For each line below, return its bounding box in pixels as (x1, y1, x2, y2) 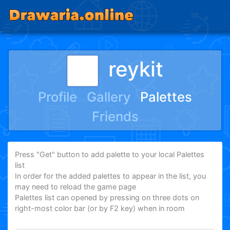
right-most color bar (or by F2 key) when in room (15, 204, 185, 213)
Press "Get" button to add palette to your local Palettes (15, 150, 205, 159)
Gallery (86, 89, 131, 105)
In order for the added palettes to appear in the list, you (15, 171, 206, 181)
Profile (38, 89, 78, 105)
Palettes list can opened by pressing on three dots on (15, 193, 200, 202)
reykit (108, 56, 163, 82)
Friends (91, 108, 139, 124)
